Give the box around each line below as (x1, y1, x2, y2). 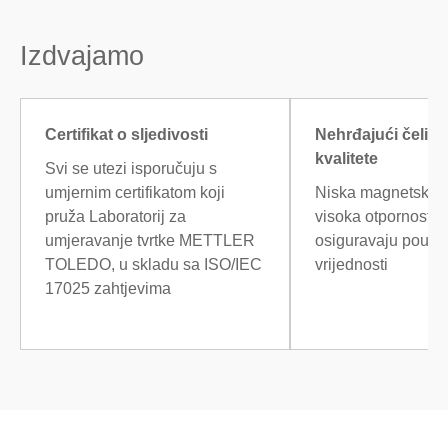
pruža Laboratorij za (45, 207, 186, 225)
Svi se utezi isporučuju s (45, 159, 217, 177)
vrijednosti (315, 255, 388, 273)
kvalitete (315, 149, 378, 167)
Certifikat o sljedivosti (45, 125, 208, 143)
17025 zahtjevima (45, 279, 171, 297)
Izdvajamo (20, 41, 144, 72)
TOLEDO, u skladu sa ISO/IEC (45, 255, 262, 273)
